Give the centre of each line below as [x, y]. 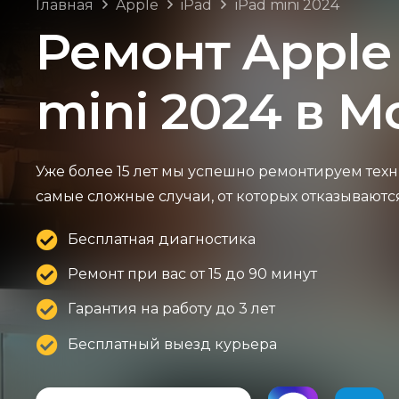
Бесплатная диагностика [162, 239]
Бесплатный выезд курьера [173, 344]
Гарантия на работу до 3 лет [172, 309]
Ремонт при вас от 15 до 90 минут [193, 274]
